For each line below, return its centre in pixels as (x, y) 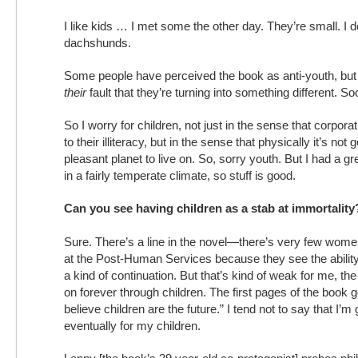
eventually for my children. (134, 326)
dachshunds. (97, 43)
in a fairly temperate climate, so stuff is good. (180, 175)
